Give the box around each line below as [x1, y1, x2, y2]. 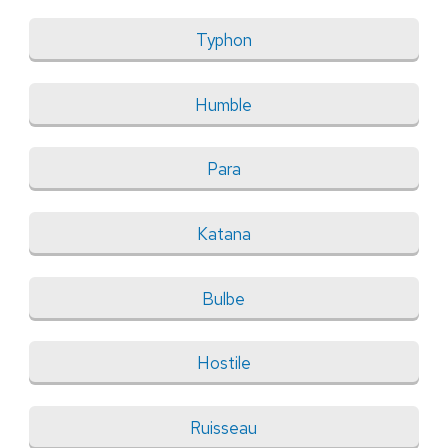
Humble [195, 93, 253, 116]
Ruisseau [190, 416, 258, 439]
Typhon [195, 29, 252, 52]
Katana [196, 223, 251, 246]
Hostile [196, 352, 251, 375]
